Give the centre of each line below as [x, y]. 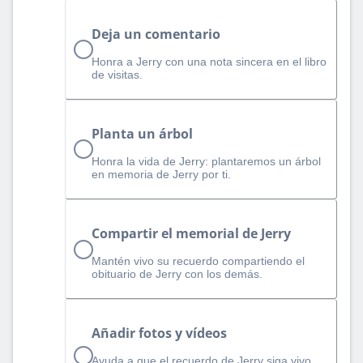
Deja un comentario [156, 34]
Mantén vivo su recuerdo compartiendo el [198, 261]
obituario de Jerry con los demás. [177, 274]
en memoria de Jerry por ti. [161, 174]
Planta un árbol [142, 133]
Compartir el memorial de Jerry [191, 234]
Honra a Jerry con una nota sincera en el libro [209, 61]
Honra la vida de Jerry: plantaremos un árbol [206, 161]
